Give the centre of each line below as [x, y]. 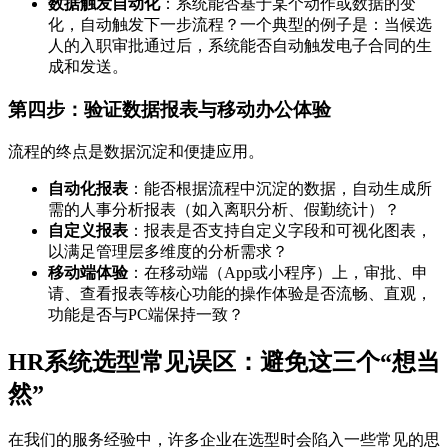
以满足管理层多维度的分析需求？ [168, 251]
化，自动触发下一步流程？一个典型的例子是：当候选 [240, 25]
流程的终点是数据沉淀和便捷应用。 [136, 151]
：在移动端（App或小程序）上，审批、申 [278, 272]
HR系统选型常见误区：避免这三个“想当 [224, 361]
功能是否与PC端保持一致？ [146, 314]
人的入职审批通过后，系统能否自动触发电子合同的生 [240, 46]
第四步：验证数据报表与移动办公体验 [169, 109]
